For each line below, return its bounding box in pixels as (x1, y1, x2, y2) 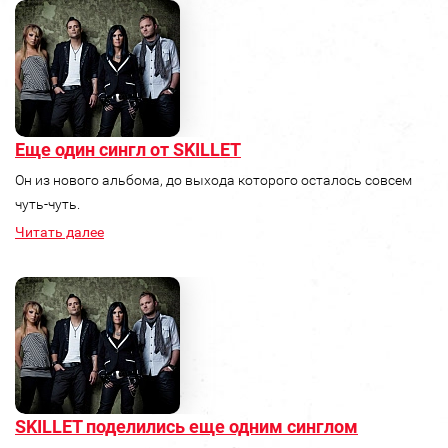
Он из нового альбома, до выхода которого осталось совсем (15, 172, 412, 189)
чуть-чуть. (15, 196, 80, 213)
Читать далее (15, 224, 104, 241)
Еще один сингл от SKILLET (15, 139, 241, 161)
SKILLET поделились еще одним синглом (15, 416, 358, 438)
